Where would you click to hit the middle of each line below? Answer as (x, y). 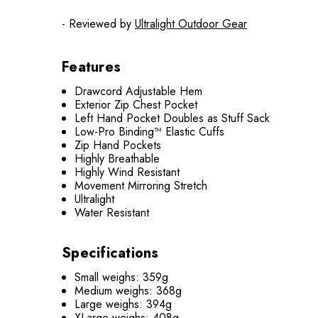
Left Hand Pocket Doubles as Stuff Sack (172, 118)
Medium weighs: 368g (128, 291)
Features (91, 67)
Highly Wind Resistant (127, 172)
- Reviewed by (98, 24)
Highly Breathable (117, 159)
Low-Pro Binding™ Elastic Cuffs (150, 132)
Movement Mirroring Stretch (141, 186)
